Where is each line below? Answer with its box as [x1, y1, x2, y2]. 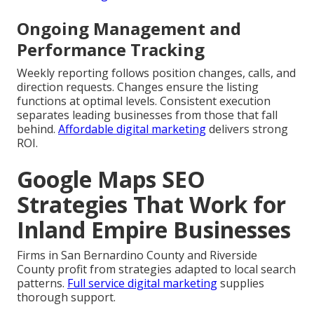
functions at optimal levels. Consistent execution [17, 93, 271, 109]
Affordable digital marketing [58, 121, 206, 137]
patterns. [17, 275, 67, 292]
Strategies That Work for [17, 189, 286, 220]
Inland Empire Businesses [17, 214, 291, 245]
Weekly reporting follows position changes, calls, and [17, 65, 296, 81]
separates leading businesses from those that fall [17, 107, 278, 123]
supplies [217, 275, 264, 292]
